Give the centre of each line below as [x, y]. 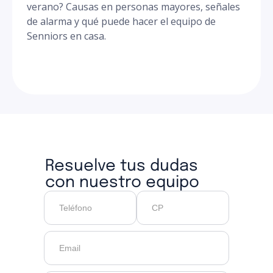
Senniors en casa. [66, 36]
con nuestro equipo [122, 183]
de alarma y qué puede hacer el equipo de [121, 21]
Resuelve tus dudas [126, 166]
